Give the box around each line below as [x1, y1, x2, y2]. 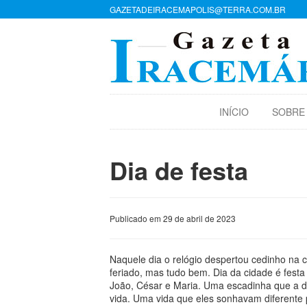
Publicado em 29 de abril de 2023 [110, 212, 236, 224]
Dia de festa [110, 152, 248, 188]
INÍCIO [219, 105, 249, 119]
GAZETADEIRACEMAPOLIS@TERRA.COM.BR [110, 3, 286, 15]
